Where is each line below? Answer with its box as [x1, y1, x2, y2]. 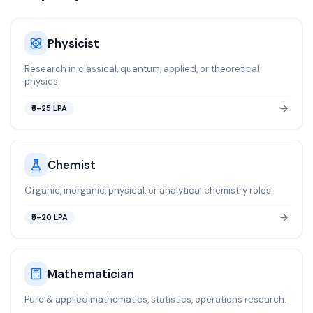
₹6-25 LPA [31, 103, 67, 114]
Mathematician [47, 266, 134, 282]
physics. [24, 75, 60, 87]
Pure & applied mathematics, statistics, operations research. [24, 293, 286, 306]
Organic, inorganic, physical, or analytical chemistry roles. [24, 184, 273, 196]
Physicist [47, 35, 99, 51]
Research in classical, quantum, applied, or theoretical [24, 62, 259, 75]
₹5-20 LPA [31, 212, 68, 223]
